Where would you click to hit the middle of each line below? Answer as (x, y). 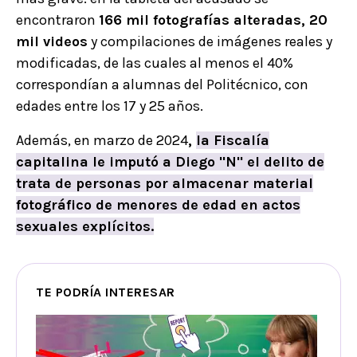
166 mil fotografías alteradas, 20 (213, 20)
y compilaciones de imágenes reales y (210, 42)
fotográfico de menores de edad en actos (158, 205)
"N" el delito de (270, 162)
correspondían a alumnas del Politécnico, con (162, 85)
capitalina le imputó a (96, 162)
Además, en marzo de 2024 (102, 141)
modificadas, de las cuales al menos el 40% (155, 63)
